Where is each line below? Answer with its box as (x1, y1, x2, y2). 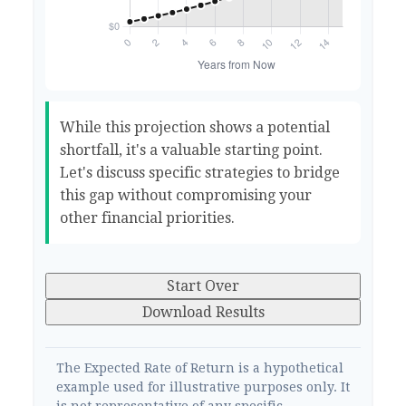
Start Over (167, 276, 239, 295)
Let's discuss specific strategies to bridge (60, 163, 340, 181)
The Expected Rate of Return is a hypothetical (56, 360, 343, 375)
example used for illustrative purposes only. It (56, 379, 350, 394)
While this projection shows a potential (60, 118, 330, 136)
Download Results (141, 303, 265, 321)
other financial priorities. (60, 208, 235, 227)
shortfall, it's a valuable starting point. (60, 140, 323, 159)
